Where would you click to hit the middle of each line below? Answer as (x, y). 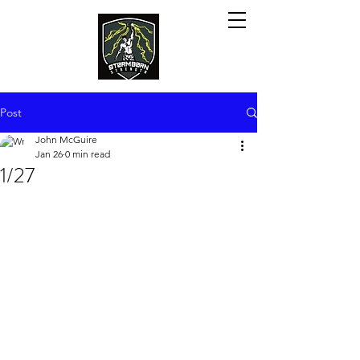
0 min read (88, 154)
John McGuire (66, 139)
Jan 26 (49, 154)
